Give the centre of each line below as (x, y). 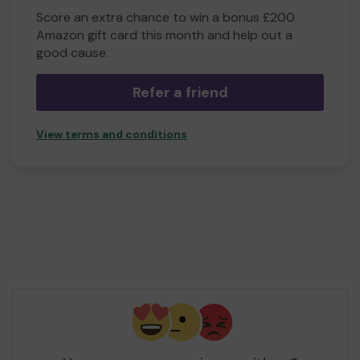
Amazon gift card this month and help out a (164, 35)
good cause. (72, 53)
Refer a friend (180, 93)
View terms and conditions (112, 135)
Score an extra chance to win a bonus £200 (166, 18)
